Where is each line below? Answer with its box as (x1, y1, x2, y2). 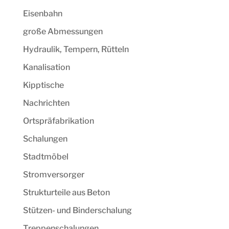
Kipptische (22, 80, 64, 90)
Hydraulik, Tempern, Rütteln (22, 44, 129, 55)
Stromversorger (22, 170, 84, 180)
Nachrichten (22, 98, 70, 108)
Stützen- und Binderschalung (22, 205, 132, 216)
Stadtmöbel (22, 152, 68, 162)
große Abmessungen (22, 27, 103, 37)
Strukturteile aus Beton (22, 188, 110, 198)
